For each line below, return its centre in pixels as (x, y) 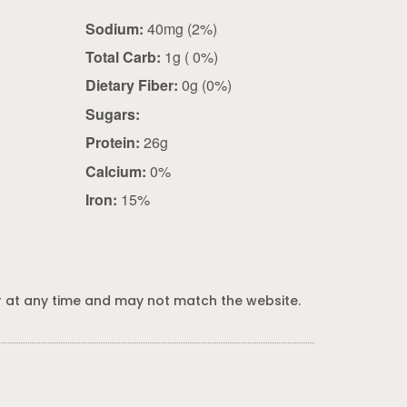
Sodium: (114, 28)
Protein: (112, 143)
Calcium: (115, 171)
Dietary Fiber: (131, 85)
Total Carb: (123, 56)
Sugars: (112, 114)
